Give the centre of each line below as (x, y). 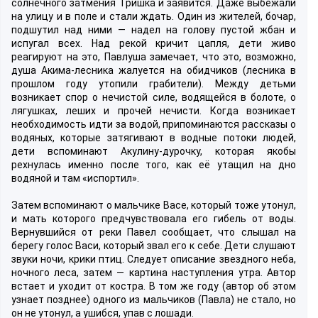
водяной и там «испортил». (75, 178)
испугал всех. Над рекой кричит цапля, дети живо (154, 43)
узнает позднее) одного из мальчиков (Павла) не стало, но (154, 299)
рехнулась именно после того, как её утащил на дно (154, 164)
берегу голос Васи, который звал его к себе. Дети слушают (154, 245)
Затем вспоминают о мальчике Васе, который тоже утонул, (154, 205)
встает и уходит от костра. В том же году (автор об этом (154, 286)
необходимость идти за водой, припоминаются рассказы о (154, 124)
